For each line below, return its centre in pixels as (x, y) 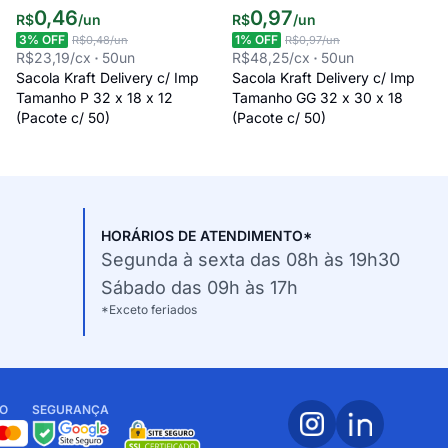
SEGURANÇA (70, 410)
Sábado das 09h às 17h (199, 288)
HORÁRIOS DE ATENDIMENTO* (206, 236)
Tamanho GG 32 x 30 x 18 (317, 98)
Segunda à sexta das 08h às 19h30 (250, 260)
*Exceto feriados (149, 310)
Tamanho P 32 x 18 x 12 (94, 98)
